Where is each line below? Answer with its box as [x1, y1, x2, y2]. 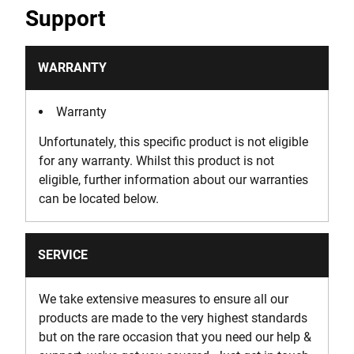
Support [25, 6, 105, 32]
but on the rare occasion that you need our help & [39, 330, 311, 345]
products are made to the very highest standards [39, 311, 307, 326]
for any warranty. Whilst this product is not [39, 153, 274, 168]
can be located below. [39, 191, 159, 206]
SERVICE [38, 247, 88, 262]
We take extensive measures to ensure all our [39, 292, 288, 307]
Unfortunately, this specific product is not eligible [39, 134, 308, 149]
